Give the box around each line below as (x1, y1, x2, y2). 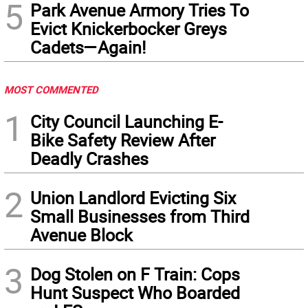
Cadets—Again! (30, 36, 146, 59)
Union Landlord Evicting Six (30, 186, 236, 210)
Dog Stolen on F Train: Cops (30, 263, 240, 286)
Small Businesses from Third (30, 205, 250, 228)
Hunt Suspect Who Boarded (30, 281, 240, 305)
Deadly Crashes (30, 147, 148, 170)
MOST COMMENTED (4, 82, 98, 97)
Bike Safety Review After (30, 129, 215, 152)
